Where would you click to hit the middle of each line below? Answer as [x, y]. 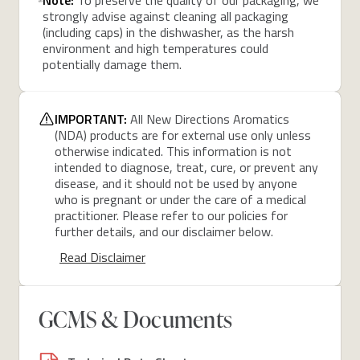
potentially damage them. [112, 64]
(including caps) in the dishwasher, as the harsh [169, 32]
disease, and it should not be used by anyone [176, 183]
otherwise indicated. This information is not [173, 151]
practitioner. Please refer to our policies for [171, 215]
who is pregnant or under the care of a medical [180, 199]
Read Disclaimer [102, 257]
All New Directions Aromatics [210, 119]
